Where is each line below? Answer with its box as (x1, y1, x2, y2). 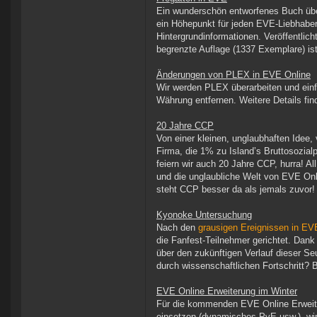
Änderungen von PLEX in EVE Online (156, 69, 311, 81)
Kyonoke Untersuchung (156, 209, 252, 221)
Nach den (156, 222, 198, 234)
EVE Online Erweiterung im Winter (156, 286, 297, 297)
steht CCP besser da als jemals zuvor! (156, 184, 315, 195)
